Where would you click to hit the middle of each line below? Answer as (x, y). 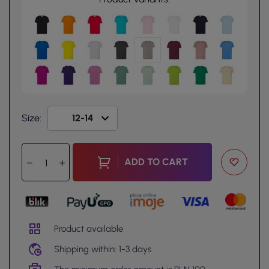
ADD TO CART (156, 162)
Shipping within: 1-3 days (103, 249)
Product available (89, 228)
